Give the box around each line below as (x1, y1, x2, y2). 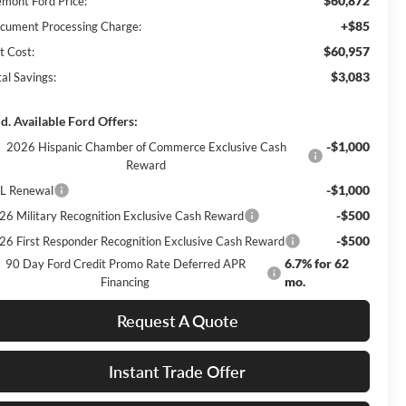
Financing (101, 274, 150, 289)
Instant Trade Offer (109, 361, 246, 382)
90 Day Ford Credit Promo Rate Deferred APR (5, 256, 246, 271)
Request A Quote (116, 310, 238, 331)
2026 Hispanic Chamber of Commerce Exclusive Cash (5, 139, 286, 154)
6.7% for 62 (285, 255, 350, 271)
